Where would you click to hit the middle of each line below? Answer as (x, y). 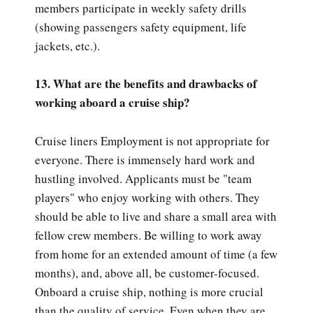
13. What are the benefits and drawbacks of (146, 84)
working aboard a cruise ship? (112, 103)
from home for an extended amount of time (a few (156, 254)
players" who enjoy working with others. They (147, 197)
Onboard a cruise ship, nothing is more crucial (149, 291)
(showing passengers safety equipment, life (141, 27)
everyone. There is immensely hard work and (145, 159)
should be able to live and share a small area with (156, 216)
